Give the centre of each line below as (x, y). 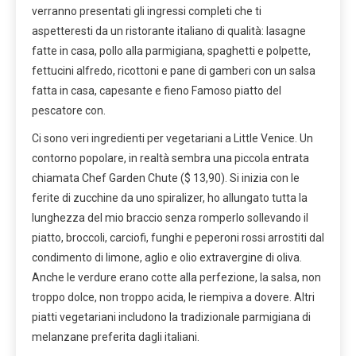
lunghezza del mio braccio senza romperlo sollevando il (170, 217)
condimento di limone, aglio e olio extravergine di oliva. (167, 257)
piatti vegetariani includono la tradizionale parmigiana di (171, 317)
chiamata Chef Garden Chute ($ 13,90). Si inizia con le (166, 178)
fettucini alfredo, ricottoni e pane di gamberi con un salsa (174, 70)
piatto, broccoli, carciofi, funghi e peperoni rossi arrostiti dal (178, 237)
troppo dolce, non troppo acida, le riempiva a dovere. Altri (173, 297)
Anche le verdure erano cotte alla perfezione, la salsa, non (176, 277)
